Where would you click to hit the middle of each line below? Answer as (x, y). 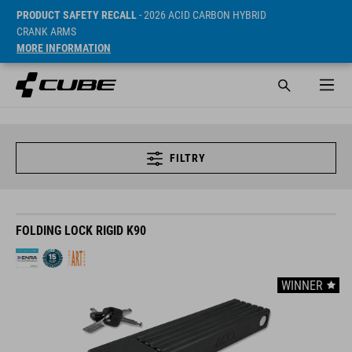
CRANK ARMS (46, 31)
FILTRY (188, 158)
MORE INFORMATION (64, 48)
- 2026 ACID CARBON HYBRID (202, 15)
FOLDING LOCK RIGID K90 (81, 231)
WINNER (302, 286)
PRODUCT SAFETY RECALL (77, 15)
